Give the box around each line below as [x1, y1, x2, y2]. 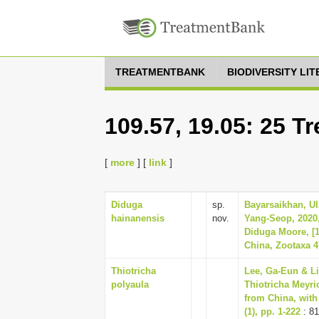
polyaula [111, 279, 149, 290]
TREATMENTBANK [115, 66, 205, 78]
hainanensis [111, 213, 164, 224]
